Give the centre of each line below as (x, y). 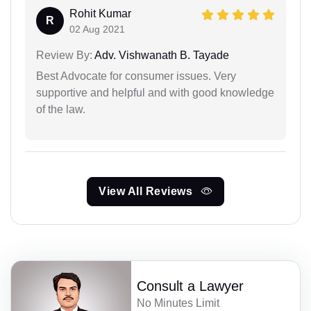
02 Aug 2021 (97, 29)
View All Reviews (147, 191)
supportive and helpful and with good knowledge (155, 92)
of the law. (61, 109)
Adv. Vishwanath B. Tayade (161, 55)
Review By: (64, 55)
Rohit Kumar (100, 13)
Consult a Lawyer (191, 286)
